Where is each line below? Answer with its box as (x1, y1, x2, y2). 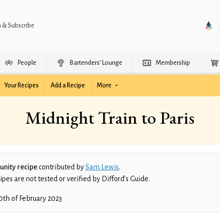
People (18, 59, 36, 66)
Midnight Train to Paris (26, 106, 194, 129)
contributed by (37, 163, 85, 171)
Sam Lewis (85, 163, 119, 171)
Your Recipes (4, 82, 39, 89)
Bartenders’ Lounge (70, 59, 122, 66)
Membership (156, 59, 190, 66)
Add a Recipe (51, 82, 85, 89)
